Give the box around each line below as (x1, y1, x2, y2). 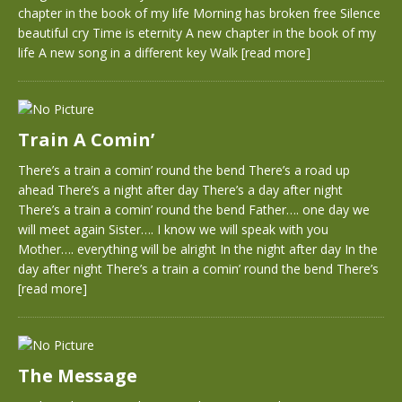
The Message (18, 363, 137, 388)
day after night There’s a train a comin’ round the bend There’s (18, 260, 379, 277)
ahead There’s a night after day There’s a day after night (18, 181, 343, 198)
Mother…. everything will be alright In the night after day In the (18, 240, 378, 258)
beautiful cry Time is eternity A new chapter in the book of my (18, 24, 376, 41)
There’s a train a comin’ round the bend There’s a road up (18, 162, 350, 179)
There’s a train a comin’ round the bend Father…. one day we (18, 201, 370, 218)
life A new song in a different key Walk (18, 44, 241, 61)
